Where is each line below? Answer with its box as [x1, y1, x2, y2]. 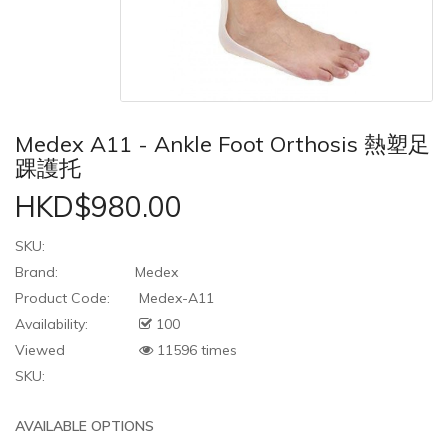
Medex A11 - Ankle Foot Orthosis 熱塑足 [15, 130, 430, 159]
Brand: [15, 263, 58, 282]
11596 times [153, 341, 237, 360]
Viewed [15, 341, 65, 360]
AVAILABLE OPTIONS [15, 417, 154, 436]
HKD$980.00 [15, 189, 182, 225]
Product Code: [15, 289, 110, 308]
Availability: [15, 315, 88, 334]
